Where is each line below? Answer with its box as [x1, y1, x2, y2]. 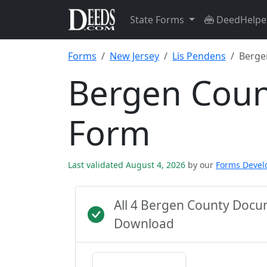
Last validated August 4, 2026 [68, 159, 188, 170]
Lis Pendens [172, 49, 226, 63]
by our [188, 159, 213, 170]
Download [114, 215, 174, 232]
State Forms [130, 13, 187, 26]
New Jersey [110, 49, 159, 63]
